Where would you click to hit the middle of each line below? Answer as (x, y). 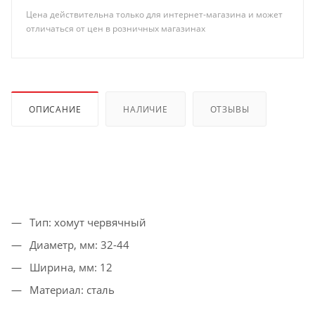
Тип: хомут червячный (86, 222)
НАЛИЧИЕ (146, 109)
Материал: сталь (71, 289)
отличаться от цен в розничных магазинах (116, 28)
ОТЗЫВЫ (230, 109)
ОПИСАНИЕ (55, 109)
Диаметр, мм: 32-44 (78, 244)
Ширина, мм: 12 (70, 267)
